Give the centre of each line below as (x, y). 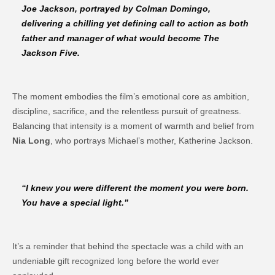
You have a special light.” (75, 202)
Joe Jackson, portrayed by (79, 8)
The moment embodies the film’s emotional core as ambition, (131, 96)
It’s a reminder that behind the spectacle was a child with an (128, 246)
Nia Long (32, 140)
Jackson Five (50, 52)
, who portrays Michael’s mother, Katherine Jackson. (152, 140)
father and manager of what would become (113, 38)
